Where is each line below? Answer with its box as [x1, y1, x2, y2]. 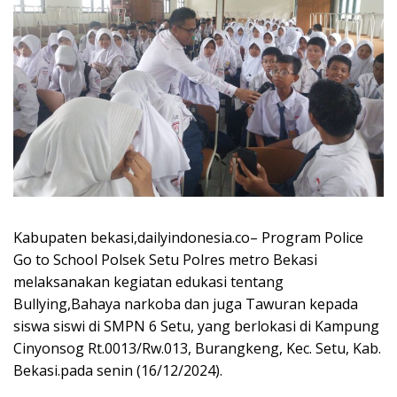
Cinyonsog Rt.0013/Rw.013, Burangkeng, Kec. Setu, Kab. [13, 338, 381, 358]
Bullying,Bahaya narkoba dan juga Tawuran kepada [13, 293, 358, 314]
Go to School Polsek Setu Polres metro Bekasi [13, 249, 317, 269]
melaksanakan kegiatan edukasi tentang [13, 271, 284, 292]
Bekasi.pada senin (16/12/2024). [13, 360, 222, 380]
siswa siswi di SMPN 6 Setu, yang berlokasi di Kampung [13, 315, 379, 336]
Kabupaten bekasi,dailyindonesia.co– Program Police [13, 227, 363, 247]
